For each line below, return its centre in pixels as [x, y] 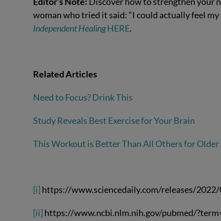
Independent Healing [70, 28]
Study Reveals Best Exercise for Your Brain [114, 121]
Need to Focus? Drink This [83, 97]
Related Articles [65, 74]
